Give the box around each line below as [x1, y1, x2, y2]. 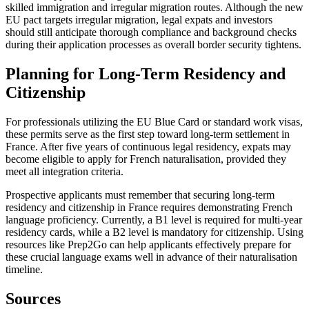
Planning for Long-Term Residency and [6, 64, 286, 83]
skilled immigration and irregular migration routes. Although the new [6, 1, 303, 14]
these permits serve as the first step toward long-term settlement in [6, 128, 290, 140]
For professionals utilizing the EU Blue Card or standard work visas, [6, 115, 303, 128]
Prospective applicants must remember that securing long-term [6, 188, 275, 201]
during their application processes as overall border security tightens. [6, 39, 301, 51]
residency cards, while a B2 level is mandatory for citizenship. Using [6, 226, 303, 238]
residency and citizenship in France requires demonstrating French [6, 201, 292, 213]
